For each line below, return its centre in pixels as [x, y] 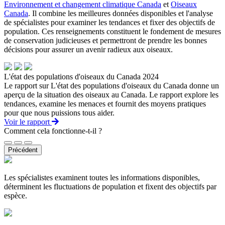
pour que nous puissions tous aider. [59, 113]
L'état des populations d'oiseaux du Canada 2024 [81, 77]
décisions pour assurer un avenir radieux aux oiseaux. [88, 49]
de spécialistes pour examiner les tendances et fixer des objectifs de [109, 22]
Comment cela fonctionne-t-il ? [53, 131]
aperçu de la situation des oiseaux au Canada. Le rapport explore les [111, 95]
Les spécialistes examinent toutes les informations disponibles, [102, 178]
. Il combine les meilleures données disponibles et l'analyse [121, 13]
